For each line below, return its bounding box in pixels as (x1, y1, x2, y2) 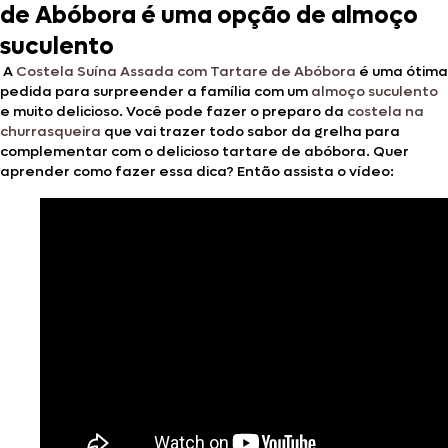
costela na (347, 101, 424, 121)
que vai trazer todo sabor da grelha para (101, 121, 400, 141)
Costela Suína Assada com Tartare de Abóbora (16, 61, 356, 81)
